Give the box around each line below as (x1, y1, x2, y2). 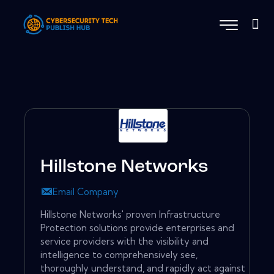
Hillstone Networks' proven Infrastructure (40, 208, 220, 220)
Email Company (53, 185, 119, 198)
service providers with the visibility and (40, 235, 209, 247)
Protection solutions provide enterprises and (40, 221, 234, 234)
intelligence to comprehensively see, (40, 248, 198, 261)
